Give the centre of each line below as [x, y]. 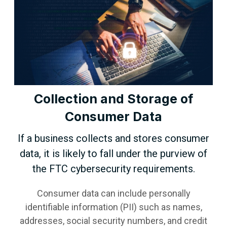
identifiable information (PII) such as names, [113, 207]
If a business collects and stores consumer [113, 139]
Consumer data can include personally [113, 194]
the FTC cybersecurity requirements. [113, 169]
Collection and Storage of [113, 99]
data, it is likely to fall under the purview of [113, 154]
